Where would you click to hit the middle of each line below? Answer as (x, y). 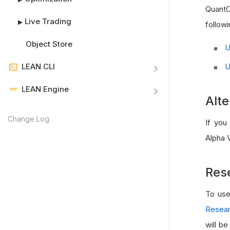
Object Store (49, 44)
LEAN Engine (45, 89)
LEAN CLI (38, 66)
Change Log (28, 119)
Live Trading (48, 21)
